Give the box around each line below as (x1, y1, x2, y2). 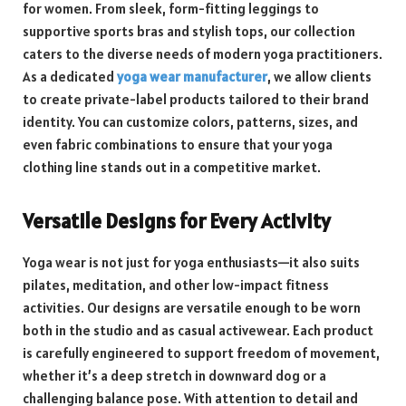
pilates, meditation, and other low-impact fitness (23, 275, 329, 294)
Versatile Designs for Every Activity (23, 208, 331, 235)
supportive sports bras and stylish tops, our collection (23, 22, 355, 40)
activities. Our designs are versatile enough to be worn (23, 298, 361, 316)
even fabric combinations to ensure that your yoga (23, 135, 333, 153)
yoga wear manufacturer (117, 67, 267, 85)
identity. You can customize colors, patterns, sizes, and (23, 112, 358, 130)
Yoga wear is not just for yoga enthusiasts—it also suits (23, 253, 360, 271)
